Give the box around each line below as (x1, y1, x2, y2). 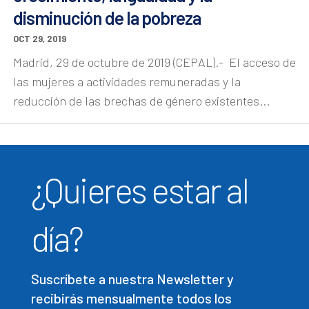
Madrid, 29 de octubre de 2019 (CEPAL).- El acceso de (13, 54, 296, 70)
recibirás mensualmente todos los (30, 290, 232, 306)
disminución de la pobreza (13, 7, 201, 28)
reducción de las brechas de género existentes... (13, 93, 270, 108)
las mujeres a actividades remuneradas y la (13, 74, 241, 89)
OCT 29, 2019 (13, 33, 66, 44)
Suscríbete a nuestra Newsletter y (30, 270, 234, 287)
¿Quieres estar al (30, 169, 248, 210)
